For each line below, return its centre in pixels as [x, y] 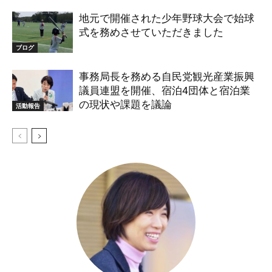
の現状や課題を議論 [125, 104]
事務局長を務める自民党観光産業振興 [167, 76]
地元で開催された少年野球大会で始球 [167, 18]
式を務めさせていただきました [151, 32]
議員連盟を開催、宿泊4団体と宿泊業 [165, 90]
